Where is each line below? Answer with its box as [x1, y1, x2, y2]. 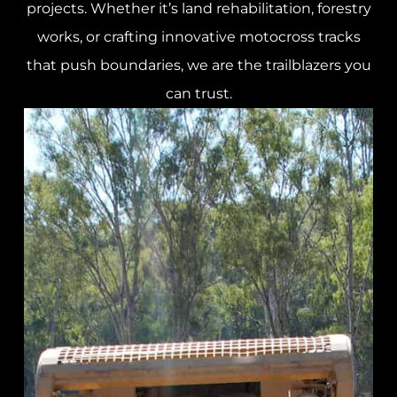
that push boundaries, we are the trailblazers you [26, 57, 371, 74]
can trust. [165, 85, 232, 103]
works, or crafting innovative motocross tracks [36, 28, 361, 46]
